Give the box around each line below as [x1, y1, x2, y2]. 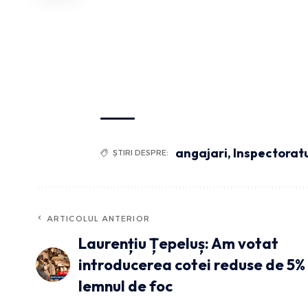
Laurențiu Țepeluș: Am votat [78, 233, 278, 253]
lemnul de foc [78, 276, 173, 296]
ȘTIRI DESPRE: [113, 147, 168, 157]
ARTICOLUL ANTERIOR [47, 213, 150, 223]
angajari [175, 144, 228, 161]
